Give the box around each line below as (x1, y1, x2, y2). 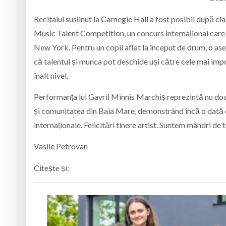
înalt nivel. (34, 70, 68, 80)
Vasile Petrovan (34, 141, 88, 151)
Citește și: (34, 162, 69, 173)
